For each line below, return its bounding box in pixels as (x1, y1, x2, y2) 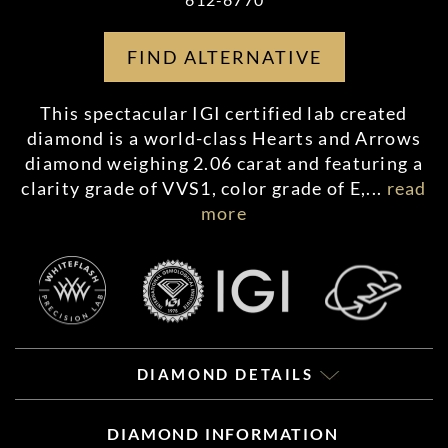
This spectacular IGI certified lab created (40, 102, 408, 124)
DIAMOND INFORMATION (107, 424, 339, 443)
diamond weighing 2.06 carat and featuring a (25, 152, 423, 174)
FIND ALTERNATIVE (126, 46, 322, 68)
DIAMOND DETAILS (136, 365, 320, 383)
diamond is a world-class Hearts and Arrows (26, 127, 422, 149)
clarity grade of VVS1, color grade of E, (21, 177, 367, 199)
